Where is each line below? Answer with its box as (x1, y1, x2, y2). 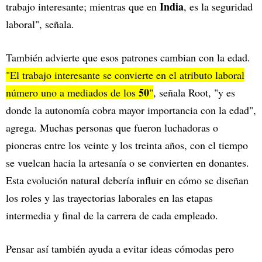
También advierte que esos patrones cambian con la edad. (6, 50, 250, 65)
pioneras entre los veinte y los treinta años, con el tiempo (6, 138, 248, 153)
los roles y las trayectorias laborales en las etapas (6, 191, 213, 205)
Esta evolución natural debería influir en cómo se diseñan (6, 173, 249, 188)
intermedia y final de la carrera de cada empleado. (6, 208, 218, 223)
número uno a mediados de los (6, 85, 139, 100)
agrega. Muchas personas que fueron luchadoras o (6, 120, 218, 135)
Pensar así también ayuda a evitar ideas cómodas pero (6, 242, 234, 256)
